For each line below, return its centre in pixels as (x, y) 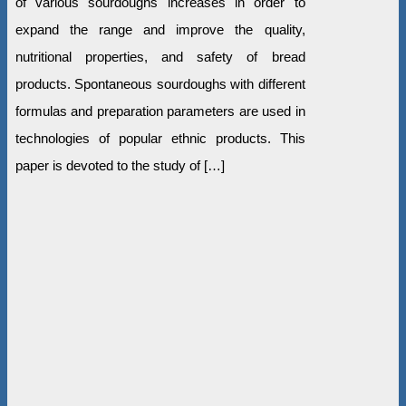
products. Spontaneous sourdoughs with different (160, 83)
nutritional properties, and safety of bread (160, 56)
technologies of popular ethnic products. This (160, 138)
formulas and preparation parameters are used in (160, 111)
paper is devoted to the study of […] (120, 165)
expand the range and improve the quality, (160, 29)
